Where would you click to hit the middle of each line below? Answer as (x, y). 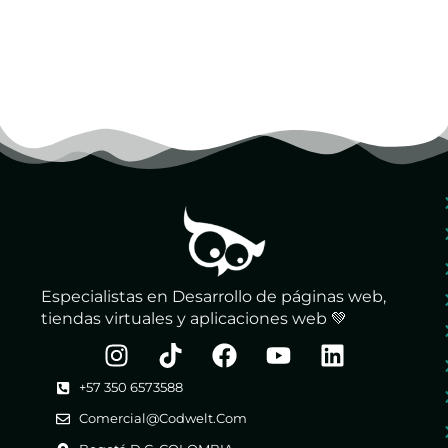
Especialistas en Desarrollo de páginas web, (213, 297)
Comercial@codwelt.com (162, 419)
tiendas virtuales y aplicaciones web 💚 (194, 319)
